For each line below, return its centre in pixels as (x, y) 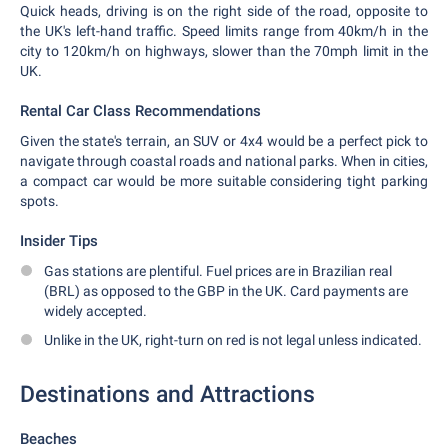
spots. (39, 201)
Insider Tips (59, 241)
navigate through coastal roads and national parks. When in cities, (224, 161)
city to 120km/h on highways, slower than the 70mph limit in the (224, 51)
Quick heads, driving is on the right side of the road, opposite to (224, 11)
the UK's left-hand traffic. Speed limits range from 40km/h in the (224, 31)
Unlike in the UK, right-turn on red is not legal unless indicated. (233, 340)
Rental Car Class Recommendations (140, 111)
